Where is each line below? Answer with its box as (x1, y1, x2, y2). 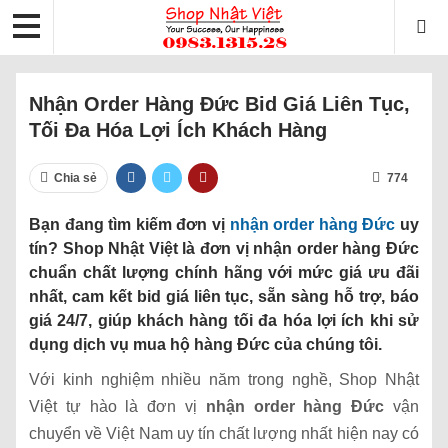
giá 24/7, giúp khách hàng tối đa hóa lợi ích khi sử (29, 311, 419, 329)
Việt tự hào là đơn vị (29, 397, 206, 415)
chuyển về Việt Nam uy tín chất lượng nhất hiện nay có (29, 424, 419, 442)
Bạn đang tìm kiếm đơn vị (29, 215, 230, 233)
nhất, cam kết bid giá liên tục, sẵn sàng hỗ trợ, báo (29, 287, 419, 305)
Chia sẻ (54, 170, 97, 185)
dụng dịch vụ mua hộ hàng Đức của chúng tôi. (29, 335, 386, 353)
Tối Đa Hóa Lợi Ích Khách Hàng (29, 118, 327, 141)
